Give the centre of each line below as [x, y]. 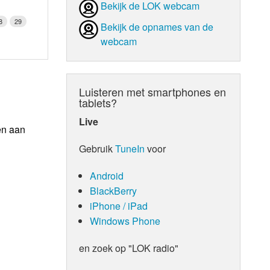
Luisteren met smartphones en [153, 91]
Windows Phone [125, 221]
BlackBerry [113, 190]
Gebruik [97, 148]
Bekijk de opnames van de [157, 27]
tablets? [98, 102]
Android [106, 175]
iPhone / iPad [118, 206]
